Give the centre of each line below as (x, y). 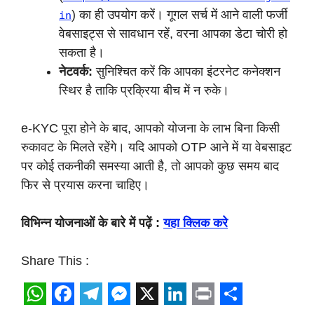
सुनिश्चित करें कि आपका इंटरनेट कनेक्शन (186, 71)
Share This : (55, 261)
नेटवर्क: (76, 71)
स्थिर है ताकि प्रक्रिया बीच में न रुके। (144, 90)
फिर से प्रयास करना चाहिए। (85, 185)
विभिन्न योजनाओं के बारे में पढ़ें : (90, 223)
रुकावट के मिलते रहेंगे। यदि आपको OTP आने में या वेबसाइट (156, 147)
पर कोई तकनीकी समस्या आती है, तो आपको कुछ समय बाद (150, 166)
